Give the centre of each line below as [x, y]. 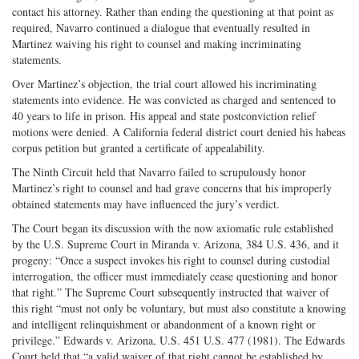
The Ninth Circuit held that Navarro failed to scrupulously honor [159, 171]
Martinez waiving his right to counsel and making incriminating [157, 43]
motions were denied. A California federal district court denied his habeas [179, 131]
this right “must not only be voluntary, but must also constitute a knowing [179, 308]
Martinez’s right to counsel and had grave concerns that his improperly [172, 188]
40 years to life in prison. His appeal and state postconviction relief [164, 115]
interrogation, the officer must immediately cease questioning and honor [175, 276]
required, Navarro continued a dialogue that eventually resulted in [161, 27]
